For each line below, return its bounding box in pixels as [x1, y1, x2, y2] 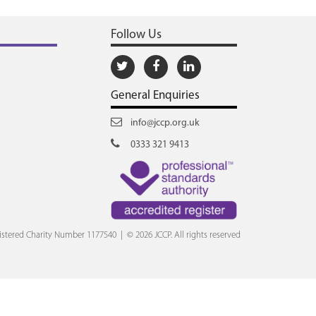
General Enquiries [110, 90, 200, 102]
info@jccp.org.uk [128, 118, 200, 128]
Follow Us [110, 28, 162, 42]
